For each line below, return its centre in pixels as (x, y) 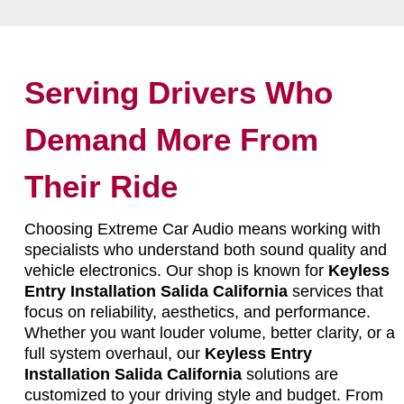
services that (335, 291)
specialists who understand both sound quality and (205, 249)
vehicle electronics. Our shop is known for (176, 270)
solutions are (289, 374)
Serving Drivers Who (178, 92)
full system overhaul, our (114, 353)
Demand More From (171, 139)
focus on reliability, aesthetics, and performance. (197, 312)
